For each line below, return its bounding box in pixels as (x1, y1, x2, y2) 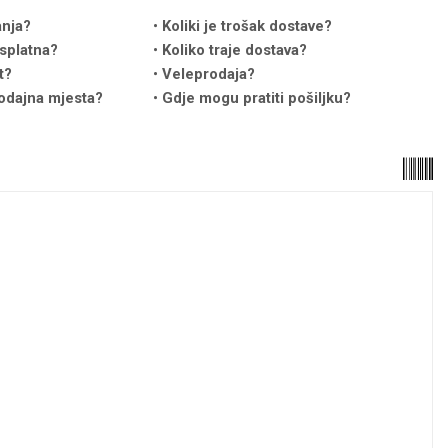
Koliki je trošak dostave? (162, 17, 333, 35)
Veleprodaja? (162, 65, 256, 83)
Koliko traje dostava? (162, 41, 308, 59)
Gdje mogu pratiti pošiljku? (162, 89, 352, 107)
